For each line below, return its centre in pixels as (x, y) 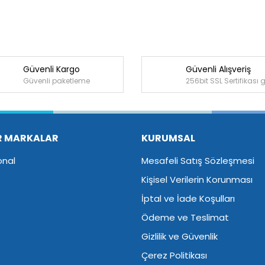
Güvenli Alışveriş (219, 69)
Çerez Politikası (174, 255)
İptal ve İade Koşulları (188, 198)
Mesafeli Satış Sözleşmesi (198, 161)
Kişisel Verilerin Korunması (197, 180)
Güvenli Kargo (51, 69)
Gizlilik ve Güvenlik (179, 236)
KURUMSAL (168, 138)
